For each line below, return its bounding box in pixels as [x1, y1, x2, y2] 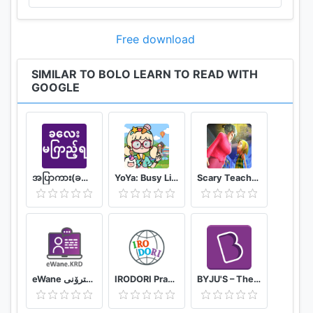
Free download [115, 31, 195, 46]
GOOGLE [31, 80, 80, 94]
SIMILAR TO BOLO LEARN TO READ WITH [31, 66, 258, 81]
